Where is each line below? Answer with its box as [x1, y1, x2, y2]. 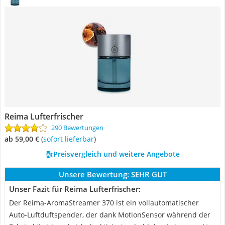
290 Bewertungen [51, 123, 103, 132]
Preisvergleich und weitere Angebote [53, 149, 180, 159]
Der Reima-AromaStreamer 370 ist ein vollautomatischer [9, 198, 199, 207]
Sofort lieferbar [47, 134, 94, 144]
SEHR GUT [131, 169, 167, 179]
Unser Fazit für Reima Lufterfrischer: [9, 184, 141, 194]
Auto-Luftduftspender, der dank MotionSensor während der [9, 210, 210, 219]
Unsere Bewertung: [58, 169, 129, 179]
